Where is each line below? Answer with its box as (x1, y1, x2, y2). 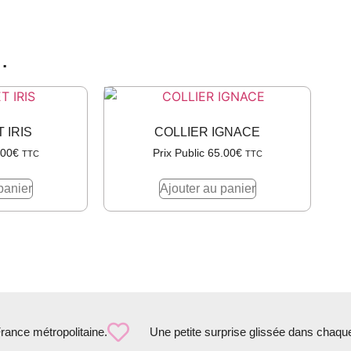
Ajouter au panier (159, 182, 255, 196)
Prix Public (152, 147, 208, 159)
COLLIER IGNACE (154, 125, 260, 139)
